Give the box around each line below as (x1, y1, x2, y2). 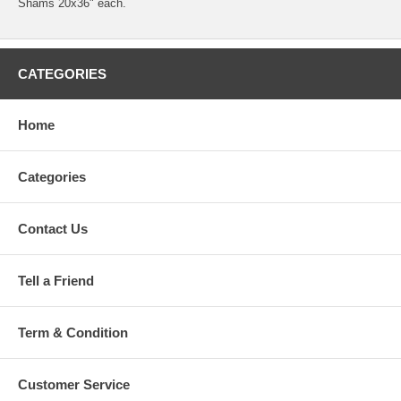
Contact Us (18, 220, 88, 236)
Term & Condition (18, 324, 128, 340)
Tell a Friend (18, 272, 94, 288)
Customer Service (18, 376, 130, 392)
